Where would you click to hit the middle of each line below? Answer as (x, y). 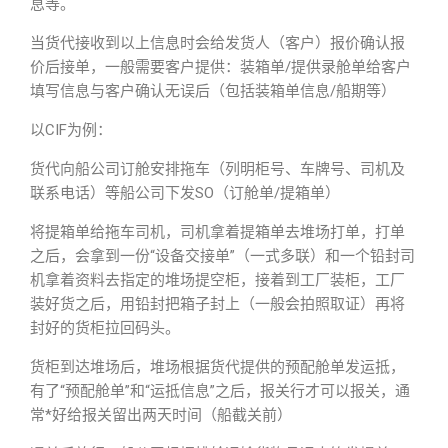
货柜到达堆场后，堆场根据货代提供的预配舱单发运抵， (217, 367)
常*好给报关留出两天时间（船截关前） (161, 415)
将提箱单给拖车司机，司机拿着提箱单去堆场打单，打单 (217, 232)
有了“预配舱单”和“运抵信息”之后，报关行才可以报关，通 (220, 391)
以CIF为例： (71, 130)
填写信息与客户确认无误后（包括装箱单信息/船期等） (213, 91)
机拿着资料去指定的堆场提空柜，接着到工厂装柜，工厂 (217, 280)
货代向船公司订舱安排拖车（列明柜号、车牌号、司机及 (217, 169)
